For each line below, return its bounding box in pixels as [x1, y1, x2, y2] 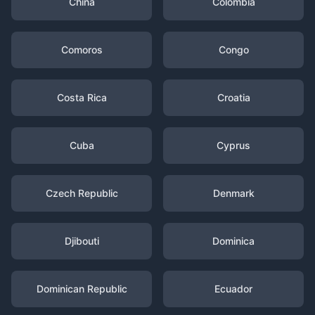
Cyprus [217, 139, 250, 151]
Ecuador [214, 283, 252, 295]
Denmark [212, 187, 255, 199]
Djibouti [64, 235, 99, 247]
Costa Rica [56, 91, 107, 103]
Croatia [217, 91, 250, 103]
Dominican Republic [36, 283, 127, 295]
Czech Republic [45, 187, 118, 199]
